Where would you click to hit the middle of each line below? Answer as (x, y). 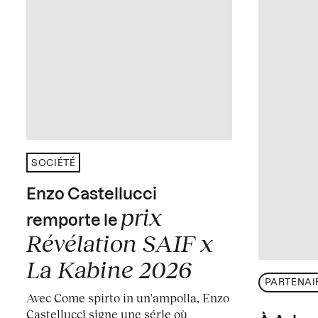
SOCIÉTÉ (54, 163)
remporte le (74, 221)
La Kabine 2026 (109, 269)
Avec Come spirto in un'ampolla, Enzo (128, 297)
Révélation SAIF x (120, 243)
